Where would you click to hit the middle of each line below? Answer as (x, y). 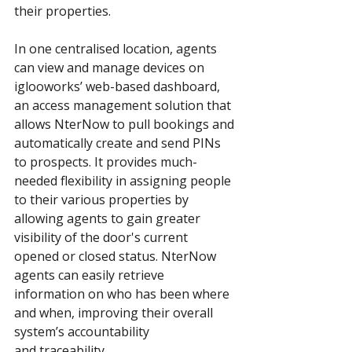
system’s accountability (83, 332)
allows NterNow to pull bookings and (126, 125)
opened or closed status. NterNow (117, 257)
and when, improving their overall (115, 313)
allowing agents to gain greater (109, 219)
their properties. (62, 11)
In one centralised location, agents (117, 49)
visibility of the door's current (103, 238)
